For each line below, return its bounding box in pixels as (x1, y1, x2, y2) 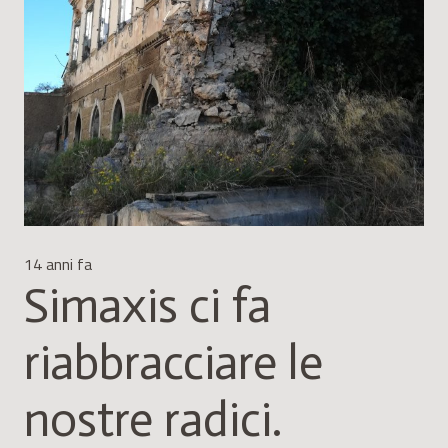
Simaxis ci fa (24, 276, 271, 335)
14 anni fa (24, 251, 92, 276)
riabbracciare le (24, 333, 323, 392)
